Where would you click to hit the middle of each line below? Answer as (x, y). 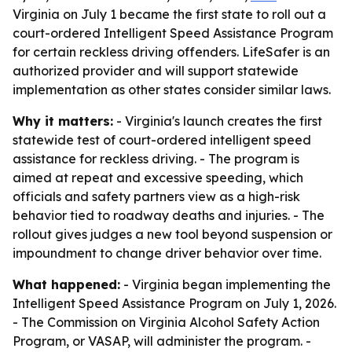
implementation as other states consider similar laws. (172, 90)
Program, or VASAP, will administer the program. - (162, 341)
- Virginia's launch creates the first (218, 121)
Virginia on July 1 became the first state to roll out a (169, 14)
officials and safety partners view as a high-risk (156, 196)
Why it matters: (63, 121)
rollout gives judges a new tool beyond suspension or (172, 234)
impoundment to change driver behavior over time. (167, 253)
